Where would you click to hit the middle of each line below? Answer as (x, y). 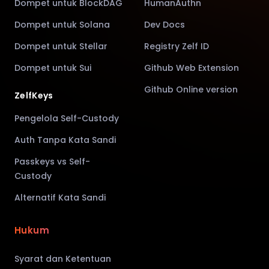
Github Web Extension (192, 68)
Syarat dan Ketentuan (63, 259)
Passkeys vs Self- (52, 162)
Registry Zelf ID (177, 46)
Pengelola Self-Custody (67, 118)
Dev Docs (165, 25)
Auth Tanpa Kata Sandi (65, 140)
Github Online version (191, 89)
